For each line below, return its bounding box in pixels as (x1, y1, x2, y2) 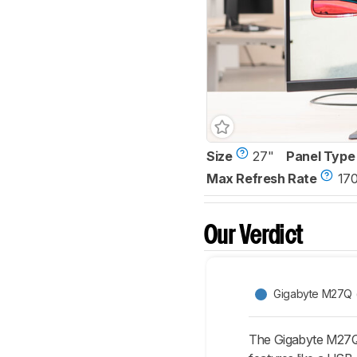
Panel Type (286, 147, 355, 164)
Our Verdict (204, 224, 304, 248)
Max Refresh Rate (206, 170, 317, 186)
